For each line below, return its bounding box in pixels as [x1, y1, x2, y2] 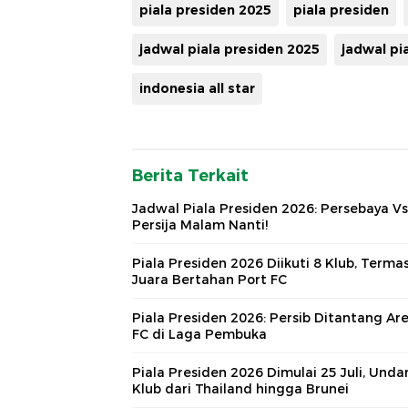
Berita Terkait [132, 166, 249, 187]
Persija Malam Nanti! [132, 217, 268, 234]
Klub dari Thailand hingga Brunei [132, 381, 349, 398]
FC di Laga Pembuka [132, 326, 267, 343]
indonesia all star [139, 80, 255, 97]
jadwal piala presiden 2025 [139, 41, 320, 58]
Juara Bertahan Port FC [132, 271, 287, 289]
